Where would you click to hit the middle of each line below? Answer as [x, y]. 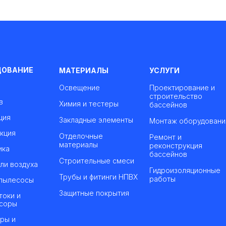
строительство [176, 96]
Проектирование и [182, 87]
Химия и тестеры [89, 103]
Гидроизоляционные [185, 170]
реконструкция [176, 145]
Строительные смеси [97, 160]
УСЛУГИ [164, 70]
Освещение [79, 87]
